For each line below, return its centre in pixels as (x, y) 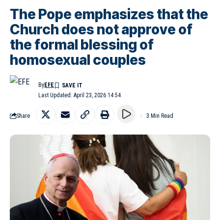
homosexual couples (78, 60)
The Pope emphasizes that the (109, 14)
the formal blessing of (82, 44)
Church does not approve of (101, 29)
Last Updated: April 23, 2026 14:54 (80, 95)
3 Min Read (160, 116)
